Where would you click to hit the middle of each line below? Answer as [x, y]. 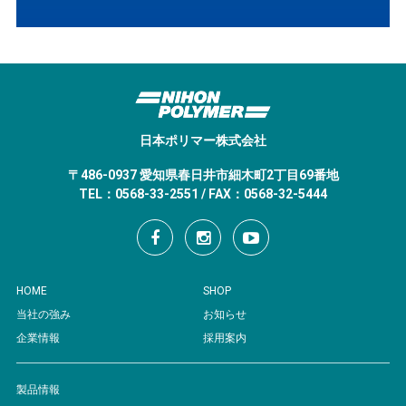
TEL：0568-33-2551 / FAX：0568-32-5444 [203, 193]
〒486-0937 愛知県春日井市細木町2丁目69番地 [203, 174]
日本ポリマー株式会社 [203, 140]
